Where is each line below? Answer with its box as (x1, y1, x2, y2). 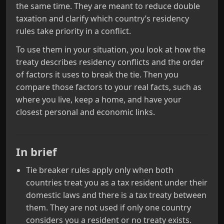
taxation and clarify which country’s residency (16, 13, 189, 24)
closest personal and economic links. (16, 106, 155, 117)
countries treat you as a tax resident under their (26, 177, 207, 188)
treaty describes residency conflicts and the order (16, 56, 204, 67)
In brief (16, 144, 57, 159)
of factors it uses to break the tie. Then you (16, 69, 178, 80)
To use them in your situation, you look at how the (16, 44, 205, 55)
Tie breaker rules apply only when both (26, 164, 173, 175)
